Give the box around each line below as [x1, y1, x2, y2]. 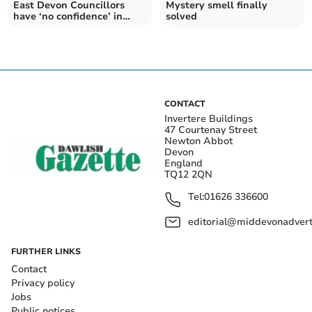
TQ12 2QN [164, 167, 212, 181]
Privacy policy [11, 276, 75, 290]
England [164, 156, 203, 170]
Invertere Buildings [164, 111, 253, 125]
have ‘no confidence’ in [13, 9, 123, 23]
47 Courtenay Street [164, 123, 257, 136]
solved [166, 9, 197, 23]
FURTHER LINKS [11, 245, 81, 257]
